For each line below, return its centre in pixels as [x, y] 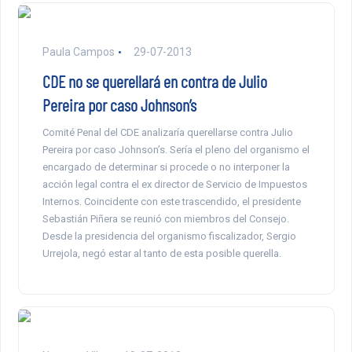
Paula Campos [78, 52]
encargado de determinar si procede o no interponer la [166, 167]
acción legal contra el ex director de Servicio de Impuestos [174, 185]
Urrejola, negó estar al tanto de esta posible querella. [161, 254]
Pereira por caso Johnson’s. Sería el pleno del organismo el [176, 150]
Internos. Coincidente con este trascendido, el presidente [171, 202]
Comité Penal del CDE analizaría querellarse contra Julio [167, 133]
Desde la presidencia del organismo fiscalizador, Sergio [169, 236]
